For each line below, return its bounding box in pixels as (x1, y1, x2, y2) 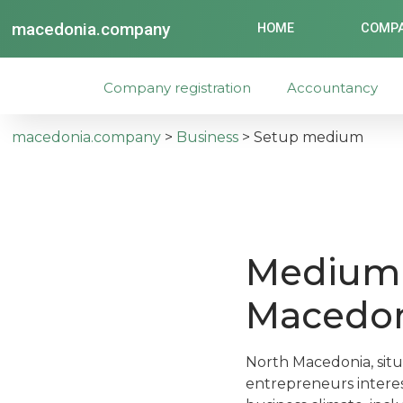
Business (176, 128, 239, 146)
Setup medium (254, 128, 364, 146)
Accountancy (287, 78, 379, 96)
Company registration (103, 78, 251, 96)
